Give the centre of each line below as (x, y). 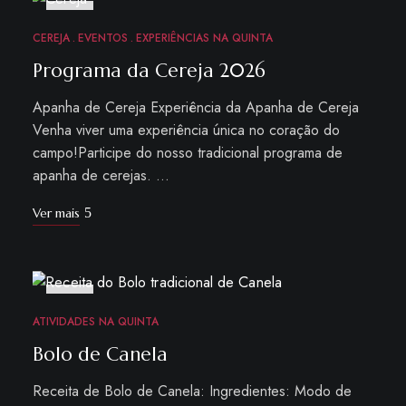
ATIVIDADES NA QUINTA (95, 322)
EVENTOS (102, 38)
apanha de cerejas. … (101, 175)
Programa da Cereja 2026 (149, 71)
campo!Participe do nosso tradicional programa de (187, 153)
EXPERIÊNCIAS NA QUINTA (204, 38)
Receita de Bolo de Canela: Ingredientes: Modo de (192, 391)
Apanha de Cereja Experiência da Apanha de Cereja (195, 107)
